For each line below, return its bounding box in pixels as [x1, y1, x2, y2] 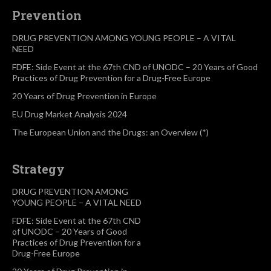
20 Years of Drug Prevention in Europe [12, 91, 157, 102]
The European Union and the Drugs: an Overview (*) [12, 127, 209, 138]
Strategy [12, 161, 65, 177]
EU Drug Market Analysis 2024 [12, 109, 127, 120]
